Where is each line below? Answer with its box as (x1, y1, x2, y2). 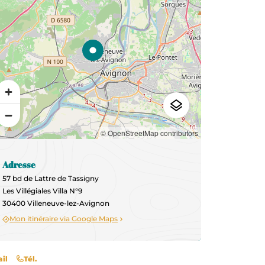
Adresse (2, 159, 36, 170)
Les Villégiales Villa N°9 (2, 186, 83, 195)
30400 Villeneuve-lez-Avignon (2, 199, 110, 208)
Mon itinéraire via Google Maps (9, 214, 118, 224)
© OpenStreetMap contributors (101, 128, 199, 138)
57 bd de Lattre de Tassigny (2, 174, 99, 183)
